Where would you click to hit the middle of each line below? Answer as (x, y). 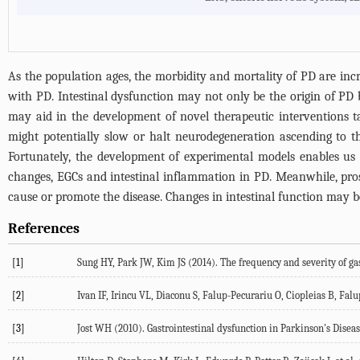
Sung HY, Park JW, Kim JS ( (135, 263)
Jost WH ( (98, 329)
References (44, 229)
